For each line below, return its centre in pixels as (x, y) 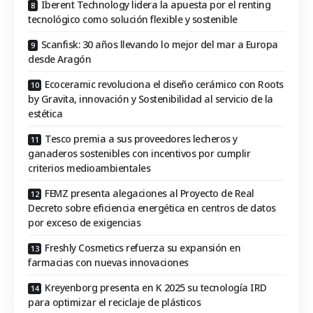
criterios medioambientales (89, 168)
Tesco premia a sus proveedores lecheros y (141, 139)
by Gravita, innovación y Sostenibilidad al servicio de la (151, 99)
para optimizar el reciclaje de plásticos (114, 303)
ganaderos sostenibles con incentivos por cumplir (139, 154)
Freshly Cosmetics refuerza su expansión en (143, 248)
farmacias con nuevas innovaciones (108, 263)
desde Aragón (59, 59)
